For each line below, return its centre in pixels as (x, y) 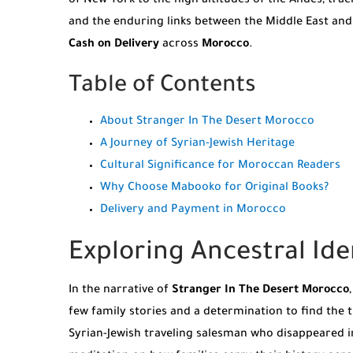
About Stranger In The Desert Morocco (207, 122)
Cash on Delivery (114, 45)
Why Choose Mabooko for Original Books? (214, 188)
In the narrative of (120, 291)
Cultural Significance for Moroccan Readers (220, 166)
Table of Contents (162, 86)
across (180, 45)
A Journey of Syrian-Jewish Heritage (197, 144)
